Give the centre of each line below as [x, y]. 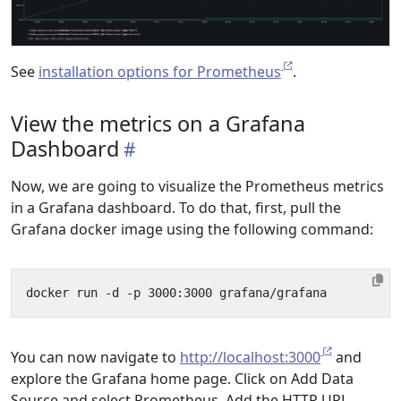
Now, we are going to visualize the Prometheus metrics [197, 187]
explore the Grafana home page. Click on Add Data [182, 379]
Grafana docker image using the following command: [192, 230]
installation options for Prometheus [160, 72]
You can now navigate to [95, 358]
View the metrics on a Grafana [158, 124]
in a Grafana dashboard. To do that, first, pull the [176, 208]
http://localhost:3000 [250, 358]
